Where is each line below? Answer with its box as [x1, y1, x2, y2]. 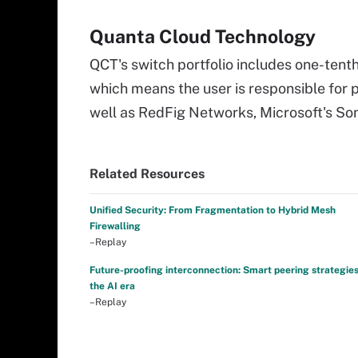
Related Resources [89, 165, 205, 181]
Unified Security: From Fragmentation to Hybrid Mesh [89, 204, 336, 216]
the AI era [89, 280, 135, 292]
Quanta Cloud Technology [89, 25, 316, 47]
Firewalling [89, 220, 141, 232]
